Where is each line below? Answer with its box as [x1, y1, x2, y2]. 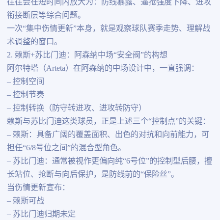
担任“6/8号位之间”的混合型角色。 [6, 143, 126, 153]
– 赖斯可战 [6, 196, 44, 206]
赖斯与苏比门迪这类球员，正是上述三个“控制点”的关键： [6, 117, 210, 126]
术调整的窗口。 [6, 37, 62, 47]
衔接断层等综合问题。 [6, 11, 85, 20]
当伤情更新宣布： [6, 183, 70, 192]
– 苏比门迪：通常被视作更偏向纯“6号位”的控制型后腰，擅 [6, 157, 212, 166]
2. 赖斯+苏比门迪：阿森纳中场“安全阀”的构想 [6, 51, 167, 60]
